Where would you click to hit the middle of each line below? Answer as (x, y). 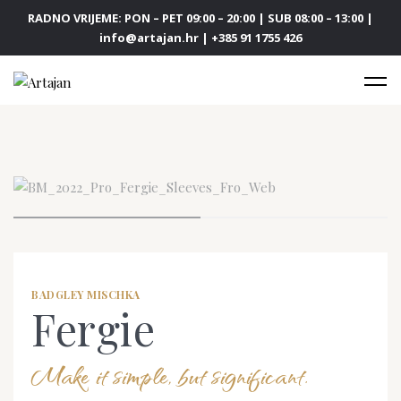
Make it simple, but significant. (170, 375)
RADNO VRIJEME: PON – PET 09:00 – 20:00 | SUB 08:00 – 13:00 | (200, 18)
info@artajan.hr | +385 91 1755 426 (200, 38)
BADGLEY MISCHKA (86, 294)
